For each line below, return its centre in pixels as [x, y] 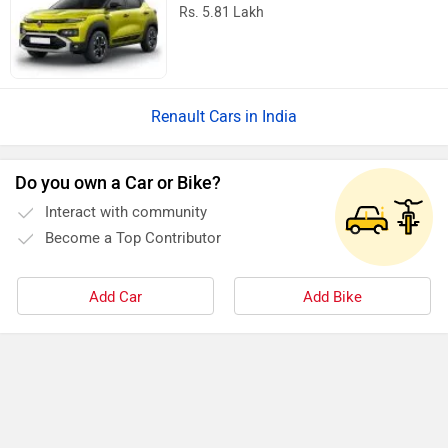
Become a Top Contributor [133, 238]
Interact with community [126, 212]
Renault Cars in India [224, 117]
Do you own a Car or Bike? [118, 183]
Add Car [115, 297]
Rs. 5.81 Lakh [222, 13]
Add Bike [332, 297]
